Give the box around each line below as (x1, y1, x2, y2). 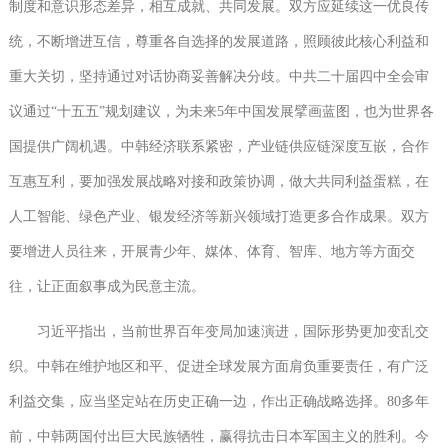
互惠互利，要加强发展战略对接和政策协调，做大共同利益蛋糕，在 (8, 174, 429, 190)
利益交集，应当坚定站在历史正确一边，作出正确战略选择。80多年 (8, 394, 429, 410)
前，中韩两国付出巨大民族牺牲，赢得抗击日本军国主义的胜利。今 (8, 429, 429, 445)
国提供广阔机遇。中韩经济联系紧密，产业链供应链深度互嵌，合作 (8, 139, 429, 155)
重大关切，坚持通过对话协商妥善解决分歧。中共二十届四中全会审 (8, 69, 429, 85)
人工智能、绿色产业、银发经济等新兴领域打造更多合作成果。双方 (8, 209, 429, 225)
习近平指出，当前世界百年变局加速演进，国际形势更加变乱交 (8, 324, 429, 340)
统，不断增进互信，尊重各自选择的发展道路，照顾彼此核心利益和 (8, 34, 429, 50)
